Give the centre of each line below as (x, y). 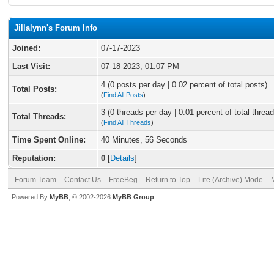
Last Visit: (31, 66)
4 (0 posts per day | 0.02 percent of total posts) (184, 85)
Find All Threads (127, 122)
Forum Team (35, 180)
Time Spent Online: (49, 140)
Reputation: (34, 158)
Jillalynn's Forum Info (56, 28)
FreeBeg (123, 180)
